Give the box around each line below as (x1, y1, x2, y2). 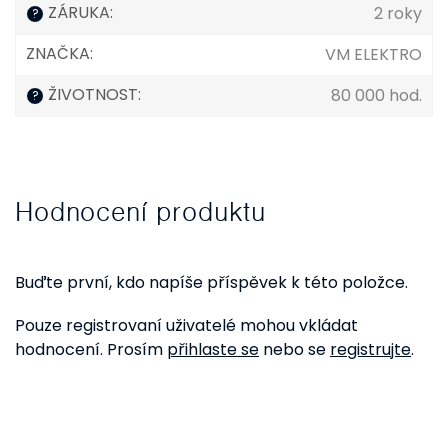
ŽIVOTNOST (44, 83, 138, 106)
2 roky (374, 2, 422, 25)
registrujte (330, 338, 411, 361)
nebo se (259, 338, 330, 361)
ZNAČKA (26, 42, 90, 65)
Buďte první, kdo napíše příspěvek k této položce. (15, 271, 408, 294)
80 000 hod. (331, 84, 422, 107)
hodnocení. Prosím (15, 338, 167, 361)
